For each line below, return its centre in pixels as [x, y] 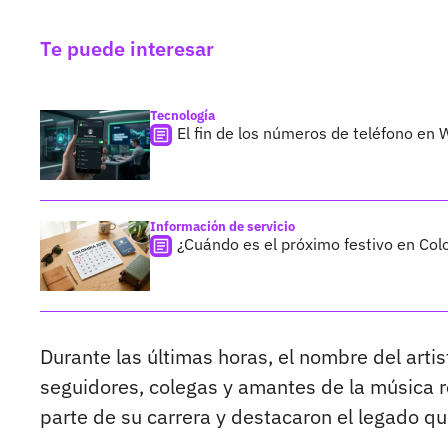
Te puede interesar [127, 49]
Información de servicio [222, 227]
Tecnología [182, 116]
